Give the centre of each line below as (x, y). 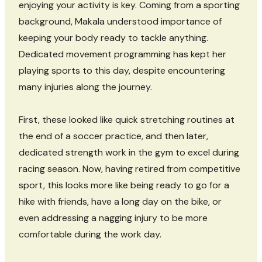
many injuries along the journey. (85, 87)
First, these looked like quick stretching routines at (127, 120)
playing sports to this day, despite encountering (122, 71)
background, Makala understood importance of (120, 22)
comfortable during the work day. (90, 235)
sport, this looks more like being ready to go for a (124, 185)
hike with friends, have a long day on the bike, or (120, 202)
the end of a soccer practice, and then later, (113, 136)
